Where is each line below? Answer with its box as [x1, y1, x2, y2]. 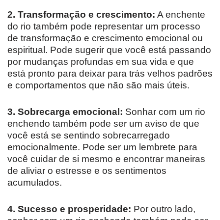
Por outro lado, [131, 203, 195, 214]
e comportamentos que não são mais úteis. [7, 80, 190, 90]
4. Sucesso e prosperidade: [7, 203, 131, 214]
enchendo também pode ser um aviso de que [7, 118, 199, 129]
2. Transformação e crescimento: [7, 9, 155, 20]
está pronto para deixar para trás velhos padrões [7, 68, 213, 79]
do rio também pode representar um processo [7, 21, 200, 31]
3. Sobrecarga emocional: [7, 106, 123, 117]
